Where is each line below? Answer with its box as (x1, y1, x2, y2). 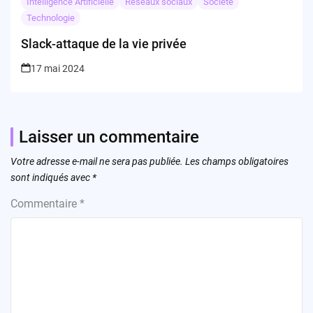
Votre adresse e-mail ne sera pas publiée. (10, 156, 183, 168)
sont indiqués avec (10, 172, 92, 184)
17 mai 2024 (31, 63, 85, 75)
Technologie (27, 13, 75, 24)
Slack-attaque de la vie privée (21, 36, 187, 52)
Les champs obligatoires (185, 156, 289, 168)
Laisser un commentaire (19, 127, 199, 147)
